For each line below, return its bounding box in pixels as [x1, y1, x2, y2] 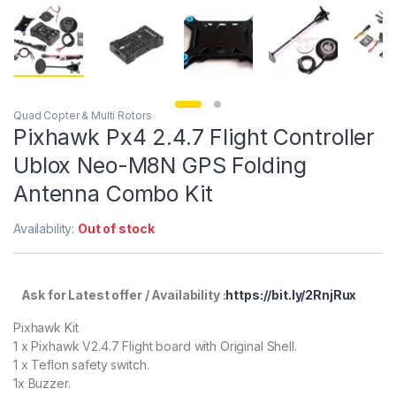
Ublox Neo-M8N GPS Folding [13, 152, 307, 179]
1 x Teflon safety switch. [13, 357, 149, 373]
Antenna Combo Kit [13, 180, 213, 208]
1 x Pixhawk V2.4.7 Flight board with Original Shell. [13, 339, 297, 354]
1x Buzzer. [13, 376, 71, 392]
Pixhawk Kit [13, 320, 79, 336]
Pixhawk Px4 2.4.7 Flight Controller [13, 124, 376, 151]
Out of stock [78, 221, 155, 237]
